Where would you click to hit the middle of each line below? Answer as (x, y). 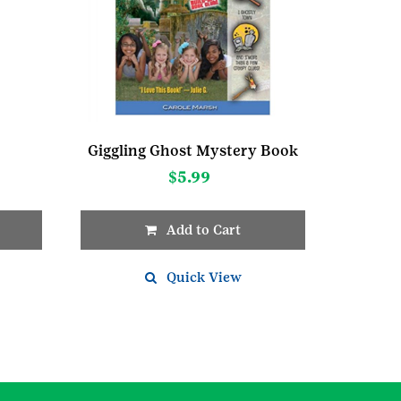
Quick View (204, 277)
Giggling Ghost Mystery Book (193, 150)
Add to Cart (204, 229)
